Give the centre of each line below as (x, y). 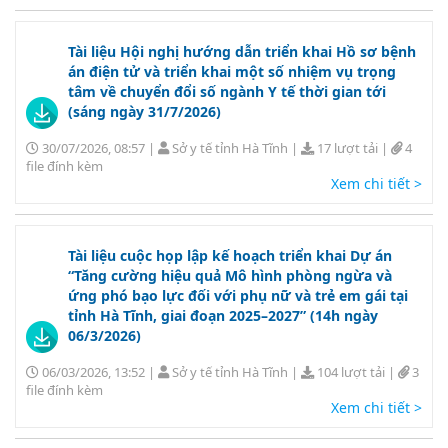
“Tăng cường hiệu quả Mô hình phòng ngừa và (230, 275)
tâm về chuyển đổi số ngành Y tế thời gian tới (227, 91)
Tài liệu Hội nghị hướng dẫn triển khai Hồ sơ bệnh (242, 51)
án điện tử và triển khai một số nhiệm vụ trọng (232, 71)
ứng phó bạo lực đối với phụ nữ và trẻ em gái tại (238, 295)
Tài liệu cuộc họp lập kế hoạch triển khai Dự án (230, 255)
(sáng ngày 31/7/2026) (144, 111)
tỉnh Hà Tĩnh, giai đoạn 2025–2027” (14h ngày (223, 315)
